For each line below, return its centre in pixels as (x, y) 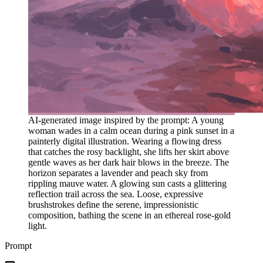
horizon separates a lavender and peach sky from (118, 173)
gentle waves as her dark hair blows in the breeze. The (129, 162)
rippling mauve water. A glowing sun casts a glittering (127, 183)
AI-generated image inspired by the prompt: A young (126, 120)
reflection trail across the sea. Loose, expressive (116, 194)
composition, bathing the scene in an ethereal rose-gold (129, 215)
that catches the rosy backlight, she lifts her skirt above (129, 151)
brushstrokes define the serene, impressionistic (113, 204)
